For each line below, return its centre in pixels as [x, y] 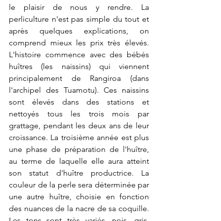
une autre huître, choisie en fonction [79, 197]
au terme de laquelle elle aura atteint [79, 161]
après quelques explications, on [79, 31]
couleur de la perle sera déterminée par [79, 185]
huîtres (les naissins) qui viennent [79, 66]
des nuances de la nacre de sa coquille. [79, 208]
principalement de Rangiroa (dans [79, 78]
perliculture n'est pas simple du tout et [79, 19]
